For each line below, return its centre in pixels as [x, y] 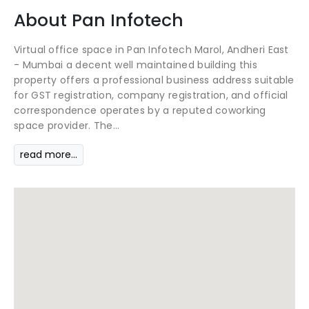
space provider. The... [67, 126]
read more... [49, 155]
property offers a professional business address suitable [154, 80]
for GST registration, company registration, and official [151, 96]
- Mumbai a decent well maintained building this [136, 65]
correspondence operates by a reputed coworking [140, 111]
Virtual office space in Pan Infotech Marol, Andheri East [151, 50]
